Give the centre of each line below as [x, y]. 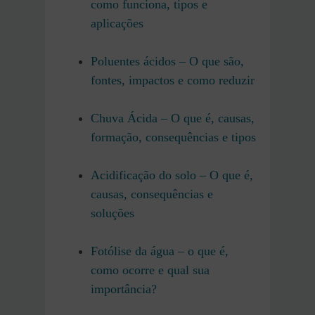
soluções [112, 213]
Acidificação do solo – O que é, [172, 175]
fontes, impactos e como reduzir [173, 80]
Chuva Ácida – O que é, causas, [173, 118]
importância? [124, 289]
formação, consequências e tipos [173, 137]
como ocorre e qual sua [150, 270]
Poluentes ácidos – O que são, [167, 61]
